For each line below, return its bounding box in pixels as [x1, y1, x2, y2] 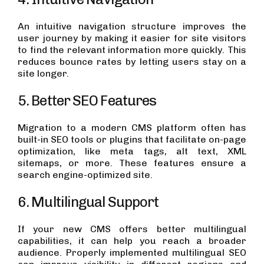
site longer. [18, 68, 69, 80]
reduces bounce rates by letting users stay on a [18, 56, 246, 68]
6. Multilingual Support [18, 193, 159, 211]
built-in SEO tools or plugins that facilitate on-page [18, 134, 246, 146]
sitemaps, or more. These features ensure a [18, 157, 246, 169]
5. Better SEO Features [18, 92, 157, 110]
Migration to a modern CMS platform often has [18, 122, 246, 134]
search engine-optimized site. [18, 169, 155, 181]
